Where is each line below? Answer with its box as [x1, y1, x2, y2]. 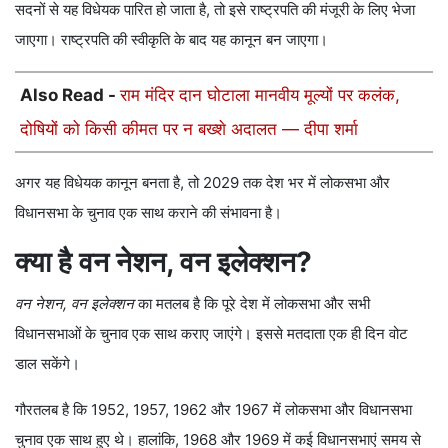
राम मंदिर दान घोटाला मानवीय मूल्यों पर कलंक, [120, 85, 400, 106]
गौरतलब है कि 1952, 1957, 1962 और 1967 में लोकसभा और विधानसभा [15, 400, 412, 420]
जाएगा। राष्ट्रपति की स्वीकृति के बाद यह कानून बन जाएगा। [15, 30, 328, 50]
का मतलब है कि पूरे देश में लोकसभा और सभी [134, 294, 370, 314]
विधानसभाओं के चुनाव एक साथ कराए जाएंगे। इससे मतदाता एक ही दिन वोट [15, 324, 408, 344]
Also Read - [20, 85, 120, 106]
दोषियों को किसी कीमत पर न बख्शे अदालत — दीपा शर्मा [20, 119, 358, 140]
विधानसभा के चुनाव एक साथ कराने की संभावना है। [15, 203, 282, 223]
